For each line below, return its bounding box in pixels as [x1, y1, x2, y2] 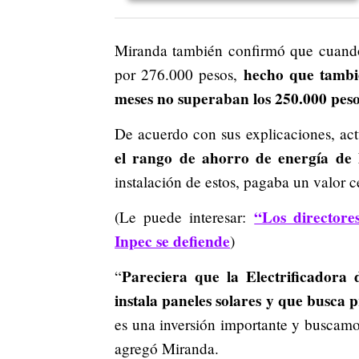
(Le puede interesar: [115, 206, 255, 227]
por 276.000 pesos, [115, 63, 244, 84]
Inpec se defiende [115, 229, 230, 252]
